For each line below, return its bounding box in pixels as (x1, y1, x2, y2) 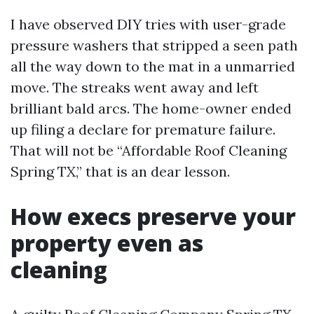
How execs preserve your (11, 201, 296, 231)
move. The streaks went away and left (11, 78, 259, 96)
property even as (11, 228, 203, 258)
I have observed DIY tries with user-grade (11, 15, 286, 33)
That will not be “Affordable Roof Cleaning (11, 142, 287, 159)
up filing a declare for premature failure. (11, 121, 275, 138)
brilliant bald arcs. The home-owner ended (11, 100, 292, 117)
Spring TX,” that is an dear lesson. (11, 163, 230, 180)
